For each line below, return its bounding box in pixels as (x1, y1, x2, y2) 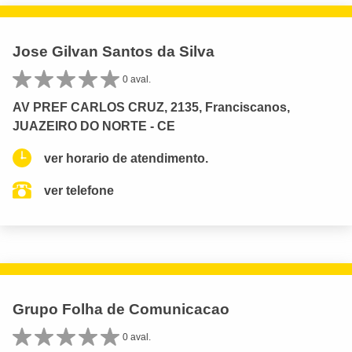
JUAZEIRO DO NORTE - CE (13, 119, 175, 133)
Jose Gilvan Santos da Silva (13, 42, 214, 60)
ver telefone (44, 183, 114, 197)
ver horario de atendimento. (44, 151, 208, 165)
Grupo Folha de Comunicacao (13, 300, 229, 317)
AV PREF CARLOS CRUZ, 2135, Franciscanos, (13, 100, 290, 114)
